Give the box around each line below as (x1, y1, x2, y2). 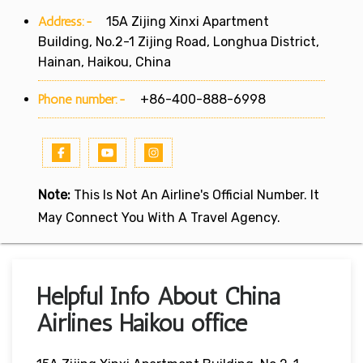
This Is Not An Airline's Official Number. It (70, 186, 319, 203)
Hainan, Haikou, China (38, 53, 171, 70)
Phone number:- (38, 91, 130, 107)
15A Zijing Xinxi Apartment (93, 13, 269, 29)
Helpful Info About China (36, 281, 280, 311)
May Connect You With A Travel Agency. (38, 209, 280, 225)
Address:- (38, 13, 93, 29)
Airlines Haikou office (36, 308, 247, 338)
